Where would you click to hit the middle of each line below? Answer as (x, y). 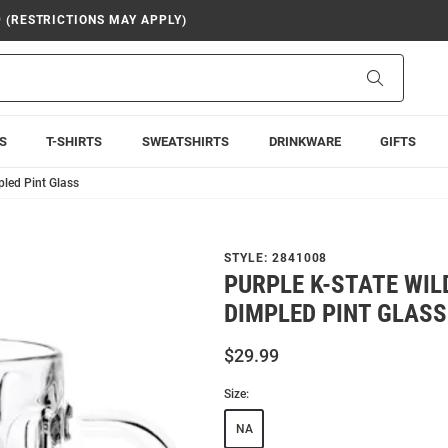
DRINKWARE (304, 141)
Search (403, 77)
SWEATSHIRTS (185, 141)
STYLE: (248, 258)
